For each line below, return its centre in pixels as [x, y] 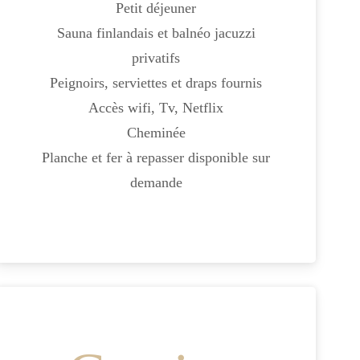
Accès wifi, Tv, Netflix [156, 107]
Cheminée [156, 132]
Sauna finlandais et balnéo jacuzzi [156, 33]
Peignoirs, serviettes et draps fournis [156, 82]
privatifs [156, 57]
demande [156, 182]
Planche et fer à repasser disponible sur [156, 157]
